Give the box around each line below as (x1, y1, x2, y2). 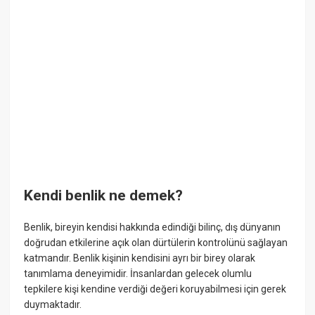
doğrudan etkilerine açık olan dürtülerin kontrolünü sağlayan (24, 237, 288, 249)
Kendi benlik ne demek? (24, 187, 184, 204)
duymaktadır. (24, 299, 82, 311)
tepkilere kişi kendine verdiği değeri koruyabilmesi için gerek (24, 283, 287, 295)
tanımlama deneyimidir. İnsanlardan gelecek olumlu (24, 268, 252, 280)
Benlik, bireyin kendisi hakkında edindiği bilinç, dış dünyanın (24, 221, 281, 233)
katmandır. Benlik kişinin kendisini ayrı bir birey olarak (24, 252, 256, 264)
